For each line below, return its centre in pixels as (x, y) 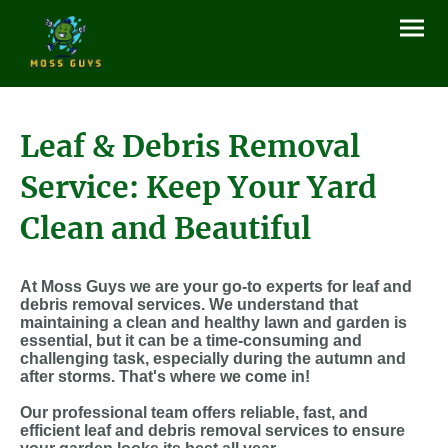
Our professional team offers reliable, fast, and (194, 413)
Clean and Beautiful (165, 228)
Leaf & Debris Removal (190, 146)
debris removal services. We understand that (189, 305)
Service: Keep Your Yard (198, 187)
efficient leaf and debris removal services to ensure (212, 431)
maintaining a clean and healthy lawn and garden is (213, 323)
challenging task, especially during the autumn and (213, 359)
